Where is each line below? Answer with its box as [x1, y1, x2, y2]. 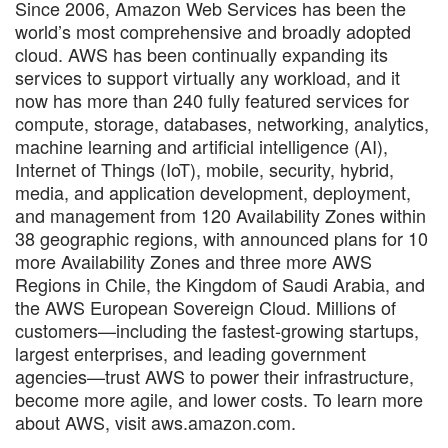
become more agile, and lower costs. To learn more [15, 385, 423, 412]
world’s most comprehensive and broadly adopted [15, 17, 411, 44]
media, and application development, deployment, [15, 178, 411, 205]
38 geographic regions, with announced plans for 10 [15, 224, 428, 251]
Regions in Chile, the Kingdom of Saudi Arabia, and [15, 270, 425, 297]
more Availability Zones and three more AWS [15, 247, 372, 274]
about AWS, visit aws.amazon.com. [15, 408, 296, 435]
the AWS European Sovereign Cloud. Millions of [15, 293, 396, 320]
